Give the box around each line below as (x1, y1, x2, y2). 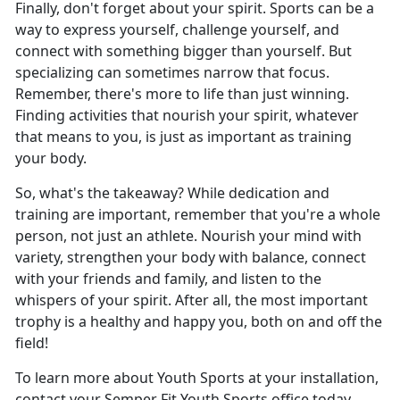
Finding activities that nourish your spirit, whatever (15, 105, 359, 126)
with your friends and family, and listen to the (15, 269, 321, 289)
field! (15, 333, 48, 354)
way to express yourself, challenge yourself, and (15, 20, 339, 40)
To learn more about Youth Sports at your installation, (15, 368, 379, 388)
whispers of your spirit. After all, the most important (15, 290, 368, 311)
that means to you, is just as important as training (15, 127, 352, 147)
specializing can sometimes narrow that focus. (15, 62, 329, 83)
